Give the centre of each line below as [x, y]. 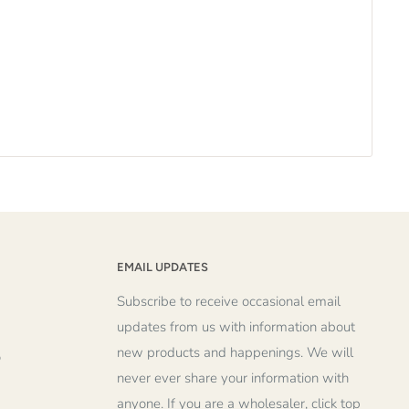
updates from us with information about [236, 326]
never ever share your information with [233, 378]
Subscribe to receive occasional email [229, 301]
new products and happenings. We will [235, 352]
